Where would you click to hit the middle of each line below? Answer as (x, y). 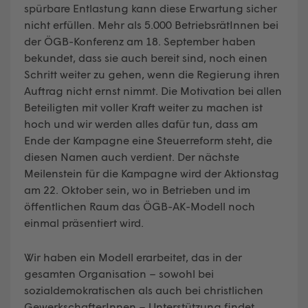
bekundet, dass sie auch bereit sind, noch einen (146, 57)
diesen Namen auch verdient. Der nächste (132, 156)
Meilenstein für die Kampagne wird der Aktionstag (152, 173)
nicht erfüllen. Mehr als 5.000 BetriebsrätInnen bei (151, 24)
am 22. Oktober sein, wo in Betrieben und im (137, 189)
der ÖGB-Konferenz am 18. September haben (140, 41)
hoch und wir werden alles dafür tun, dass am (141, 123)
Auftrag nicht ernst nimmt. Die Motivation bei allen (153, 90)
